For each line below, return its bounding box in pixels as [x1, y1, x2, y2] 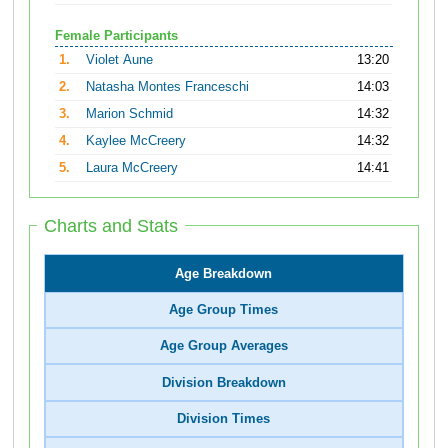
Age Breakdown [175, 266, 273, 281]
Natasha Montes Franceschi [86, 80, 250, 95]
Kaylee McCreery [86, 134, 187, 149]
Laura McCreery [86, 161, 179, 176]
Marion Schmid [86, 107, 174, 122]
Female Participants [55, 29, 178, 44]
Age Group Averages [159, 339, 288, 354]
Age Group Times [169, 302, 279, 317]
